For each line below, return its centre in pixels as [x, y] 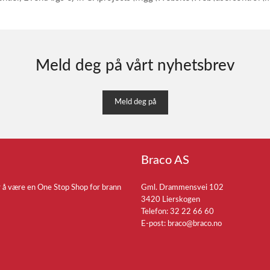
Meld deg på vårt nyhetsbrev [135, 66]
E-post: [154, 224]
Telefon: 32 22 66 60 [177, 212]
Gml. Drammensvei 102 [182, 188]
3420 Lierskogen [171, 200]
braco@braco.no [195, 224]
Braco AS [165, 160]
